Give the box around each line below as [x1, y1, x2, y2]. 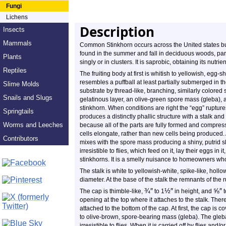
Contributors [3, 135, 38, 142]
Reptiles [3, 67, 27, 74]
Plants [3, 53, 22, 61]
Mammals [3, 39, 32, 47]
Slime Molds [3, 80, 39, 88]
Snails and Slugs [3, 94, 52, 101]
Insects [3, 26, 25, 33]
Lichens [6, 14, 28, 21]
